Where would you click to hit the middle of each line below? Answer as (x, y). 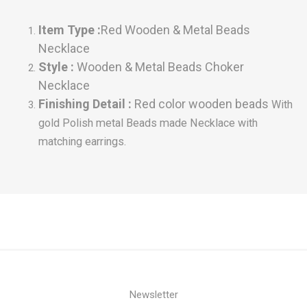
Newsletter (153, 295)
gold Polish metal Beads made (113, 123)
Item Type (68, 30)
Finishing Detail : (86, 104)
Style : (58, 67)
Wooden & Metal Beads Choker (160, 67)
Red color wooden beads (201, 104)
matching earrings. (82, 142)
